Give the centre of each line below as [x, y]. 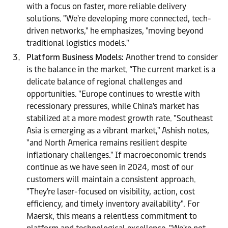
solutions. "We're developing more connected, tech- [119, 19]
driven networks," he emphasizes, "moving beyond [115, 31]
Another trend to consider [170, 57]
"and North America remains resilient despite [107, 143]
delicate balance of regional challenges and [104, 82]
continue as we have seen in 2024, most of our [110, 167]
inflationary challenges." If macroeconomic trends [116, 155]
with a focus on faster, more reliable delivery [106, 6]
